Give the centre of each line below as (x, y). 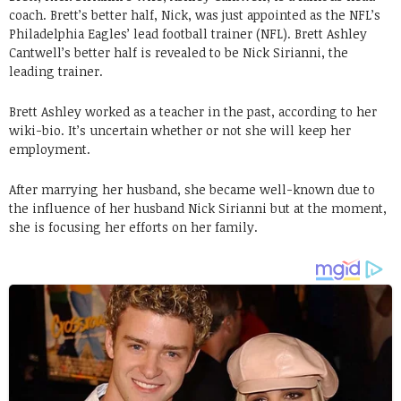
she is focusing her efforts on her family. (133, 226)
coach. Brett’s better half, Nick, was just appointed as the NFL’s (195, 14)
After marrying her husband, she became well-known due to (192, 189)
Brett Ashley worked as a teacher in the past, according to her (193, 111)
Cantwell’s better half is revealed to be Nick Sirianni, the (179, 52)
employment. (50, 149)
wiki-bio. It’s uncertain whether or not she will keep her (180, 130)
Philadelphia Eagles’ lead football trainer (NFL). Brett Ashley (188, 33)
